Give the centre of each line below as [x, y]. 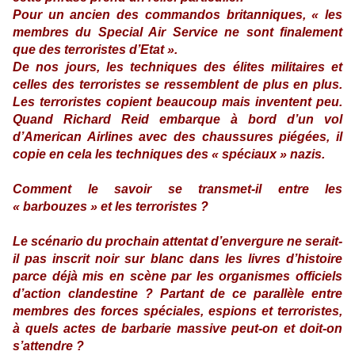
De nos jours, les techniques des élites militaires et [177, 67]
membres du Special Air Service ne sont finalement [177, 32]
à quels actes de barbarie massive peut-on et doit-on [177, 328]
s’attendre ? [48, 346]
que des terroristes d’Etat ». [95, 50]
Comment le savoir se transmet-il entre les [177, 189]
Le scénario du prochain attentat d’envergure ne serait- [177, 241]
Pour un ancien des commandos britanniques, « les [177, 15]
